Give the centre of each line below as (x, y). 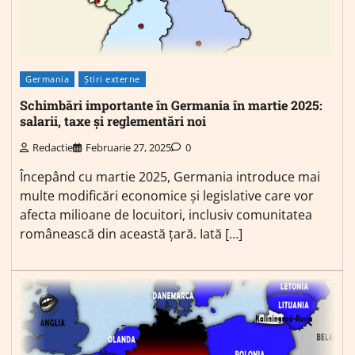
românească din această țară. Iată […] (131, 233)
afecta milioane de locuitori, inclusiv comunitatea (166, 214)
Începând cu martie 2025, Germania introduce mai (170, 176)
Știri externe (112, 79)
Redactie (53, 147)
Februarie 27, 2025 (128, 147)
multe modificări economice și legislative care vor (167, 195)
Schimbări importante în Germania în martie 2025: (171, 105)
